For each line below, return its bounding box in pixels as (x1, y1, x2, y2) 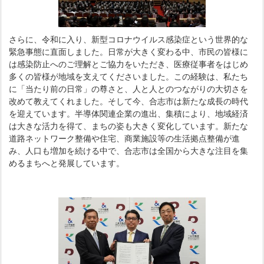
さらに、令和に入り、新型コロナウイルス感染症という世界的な (9, 35, 249, 44)
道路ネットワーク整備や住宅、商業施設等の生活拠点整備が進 (9, 134, 240, 143)
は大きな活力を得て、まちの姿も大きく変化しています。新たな (9, 121, 249, 131)
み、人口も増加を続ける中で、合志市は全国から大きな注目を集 (9, 146, 249, 156)
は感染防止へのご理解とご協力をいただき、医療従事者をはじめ (9, 60, 249, 69)
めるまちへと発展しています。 (9, 159, 125, 168)
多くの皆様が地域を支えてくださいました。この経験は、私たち (9, 72, 249, 81)
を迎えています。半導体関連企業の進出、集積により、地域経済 (9, 109, 249, 118)
